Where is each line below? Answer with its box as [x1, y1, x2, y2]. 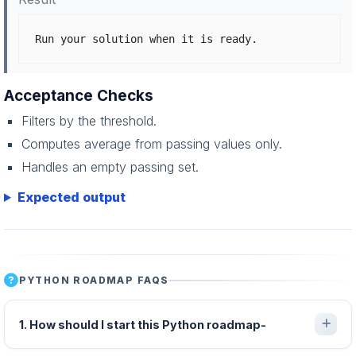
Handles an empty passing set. [21, 159, 199, 175]
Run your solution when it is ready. [35, 33, 257, 45]
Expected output [17, 189, 126, 205]
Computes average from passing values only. [21, 136, 282, 152]
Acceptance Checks [4, 87, 153, 105]
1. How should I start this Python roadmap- [19, 317, 266, 331]
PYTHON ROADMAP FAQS [19, 274, 169, 286]
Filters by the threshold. [21, 113, 157, 129]
